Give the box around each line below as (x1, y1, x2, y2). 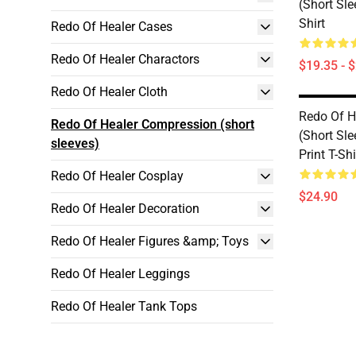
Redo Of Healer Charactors (51, 52, 199, 67)
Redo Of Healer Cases (51, 19, 172, 34)
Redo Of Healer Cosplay (51, 168, 184, 184)
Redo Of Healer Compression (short (51, 117, 254, 132)
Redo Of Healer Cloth (51, 84, 168, 99)
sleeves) (51, 136, 99, 151)
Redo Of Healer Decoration (51, 201, 199, 216)
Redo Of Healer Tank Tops (51, 299, 197, 314)
